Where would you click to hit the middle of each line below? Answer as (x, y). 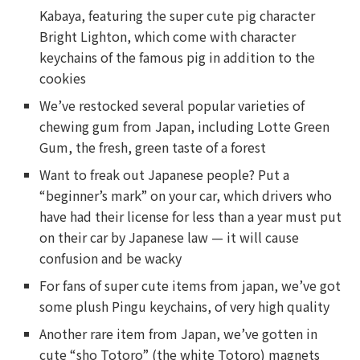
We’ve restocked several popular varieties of (172, 105)
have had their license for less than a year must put (191, 216)
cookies (63, 78)
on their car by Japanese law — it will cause (170, 237)
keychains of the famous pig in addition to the (178, 57)
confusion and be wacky (111, 258)
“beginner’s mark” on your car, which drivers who (186, 195)
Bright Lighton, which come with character (168, 36)
